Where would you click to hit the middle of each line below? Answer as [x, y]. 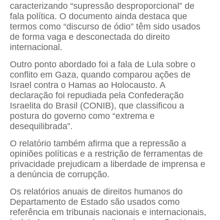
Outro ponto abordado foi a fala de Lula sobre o [103, 64]
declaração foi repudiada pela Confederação [97, 95]
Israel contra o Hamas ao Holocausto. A [87, 85]
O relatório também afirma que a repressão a [98, 143]
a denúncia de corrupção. [60, 174]
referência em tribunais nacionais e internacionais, [108, 212]
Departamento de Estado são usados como [95, 202]
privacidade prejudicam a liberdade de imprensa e [108, 164]
